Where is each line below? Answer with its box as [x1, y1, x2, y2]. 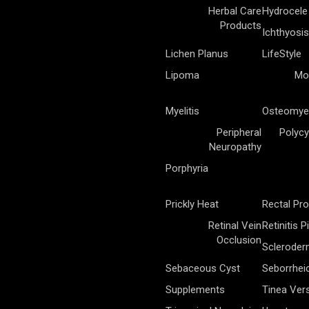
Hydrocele [262, 4, 308, 17]
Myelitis [166, 104, 199, 117]
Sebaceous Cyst [166, 261, 240, 275]
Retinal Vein [208, 219, 261, 232]
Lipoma [166, 68, 199, 81]
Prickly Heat [166, 197, 219, 210]
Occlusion [217, 233, 261, 246]
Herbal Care [208, 4, 261, 17]
